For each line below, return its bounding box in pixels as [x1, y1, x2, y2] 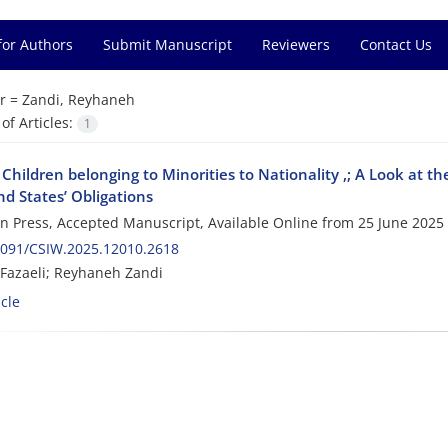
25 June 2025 [357, 213, 444, 233]
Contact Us [360, 35, 432, 54]
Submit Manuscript [103, 35, 232, 54]
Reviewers [262, 35, 330, 54]
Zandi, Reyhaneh [21, 90, 135, 109]
